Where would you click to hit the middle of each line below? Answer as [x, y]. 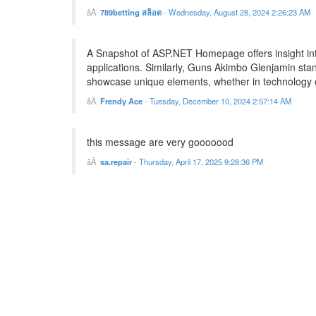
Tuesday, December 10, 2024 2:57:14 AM [220, 101]
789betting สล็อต [131, 12]
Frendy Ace [121, 101]
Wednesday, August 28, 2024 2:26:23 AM [239, 12]
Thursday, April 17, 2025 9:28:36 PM [201, 162]
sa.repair [116, 162]
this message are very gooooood [160, 142]
